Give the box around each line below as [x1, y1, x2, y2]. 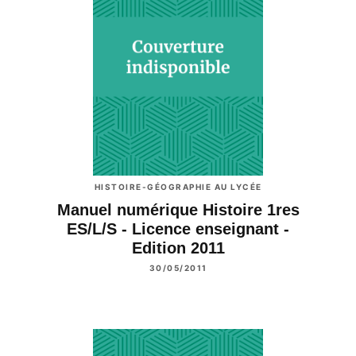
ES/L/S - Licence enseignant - [67, 220, 289, 238]
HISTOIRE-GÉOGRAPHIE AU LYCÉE [94, 181, 262, 192]
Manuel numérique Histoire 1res [56, 201, 300, 219]
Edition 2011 [131, 239, 225, 257]
